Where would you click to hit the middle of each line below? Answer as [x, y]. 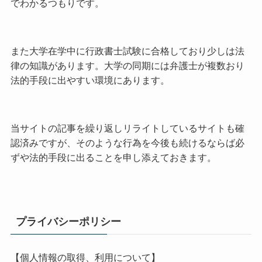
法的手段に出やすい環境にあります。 [90, 80]
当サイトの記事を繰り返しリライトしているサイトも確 [127, 128]
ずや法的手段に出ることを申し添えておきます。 [113, 158]
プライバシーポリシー [68, 221]
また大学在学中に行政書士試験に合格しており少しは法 [127, 51]
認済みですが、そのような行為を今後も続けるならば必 [127, 143]
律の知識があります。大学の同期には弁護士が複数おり [127, 65]
